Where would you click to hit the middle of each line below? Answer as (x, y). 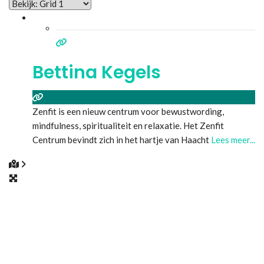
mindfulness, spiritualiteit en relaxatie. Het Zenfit (128, 125)
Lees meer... (233, 139)
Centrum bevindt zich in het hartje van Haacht (122, 139)
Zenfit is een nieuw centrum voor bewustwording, (128, 111)
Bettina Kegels (97, 72)
